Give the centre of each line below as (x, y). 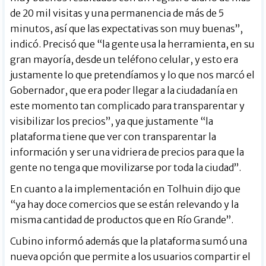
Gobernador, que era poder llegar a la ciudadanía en (124, 91)
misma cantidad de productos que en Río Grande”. (122, 220)
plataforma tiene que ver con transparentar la (113, 137)
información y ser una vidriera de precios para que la (127, 152)
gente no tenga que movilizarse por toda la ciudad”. (126, 168)
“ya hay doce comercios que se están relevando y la (125, 205)
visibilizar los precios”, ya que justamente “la (112, 121)
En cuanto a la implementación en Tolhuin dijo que (126, 189)
